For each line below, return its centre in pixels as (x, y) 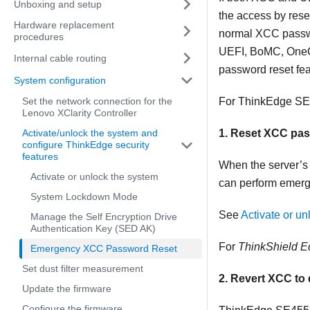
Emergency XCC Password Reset (104, 248)
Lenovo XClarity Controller (80, 113)
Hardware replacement (64, 25)
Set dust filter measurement (83, 268)
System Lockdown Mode (84, 197)
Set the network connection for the (97, 101)
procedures (39, 37)
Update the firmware (67, 289)
